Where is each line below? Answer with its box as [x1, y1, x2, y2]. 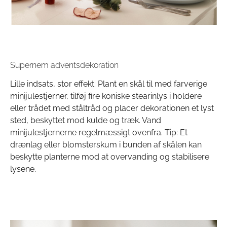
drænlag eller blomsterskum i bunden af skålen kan [10, 140, 202, 150]
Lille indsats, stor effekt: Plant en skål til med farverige [10, 79, 207, 89]
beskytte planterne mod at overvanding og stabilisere [10, 152, 209, 162]
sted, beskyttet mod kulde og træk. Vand [10, 116, 161, 126]
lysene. [10, 164, 36, 174]
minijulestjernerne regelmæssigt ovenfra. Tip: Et [10, 128, 187, 138]
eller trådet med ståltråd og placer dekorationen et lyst [10, 103, 214, 113]
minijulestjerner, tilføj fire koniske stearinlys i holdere [10, 91, 202, 101]
